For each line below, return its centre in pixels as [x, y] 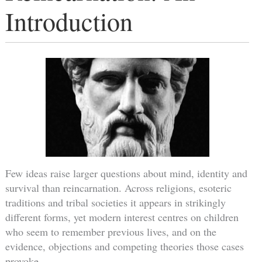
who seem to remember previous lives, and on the [111, 231]
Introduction [69, 21]
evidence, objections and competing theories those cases [124, 246]
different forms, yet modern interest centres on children [122, 217]
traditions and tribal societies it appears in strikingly [115, 202]
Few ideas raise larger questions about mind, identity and [126, 173]
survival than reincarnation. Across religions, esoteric [118, 187]
